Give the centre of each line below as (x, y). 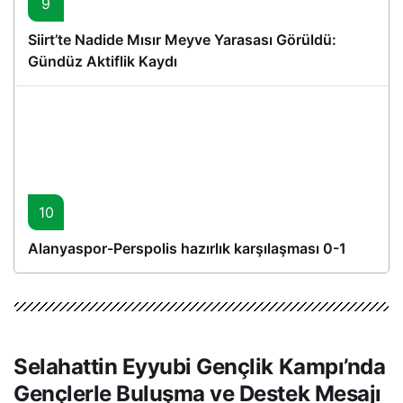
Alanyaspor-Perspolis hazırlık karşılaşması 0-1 (187, 248)
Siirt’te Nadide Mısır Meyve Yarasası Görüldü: (182, 39)
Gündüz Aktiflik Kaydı (103, 61)
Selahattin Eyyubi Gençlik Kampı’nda (200, 366)
